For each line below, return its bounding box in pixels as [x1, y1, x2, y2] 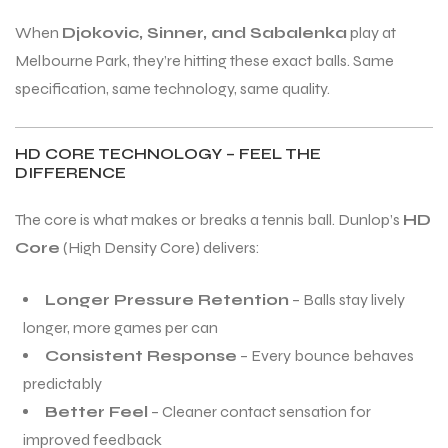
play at [347, 23, 396, 43]
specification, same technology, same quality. [15, 79, 330, 99]
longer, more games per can [23, 318, 218, 338]
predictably [23, 374, 102, 394]
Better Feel [45, 402, 148, 422]
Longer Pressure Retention [45, 290, 289, 310]
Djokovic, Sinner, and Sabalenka [62, 23, 347, 43]
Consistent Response [45, 346, 237, 366]
